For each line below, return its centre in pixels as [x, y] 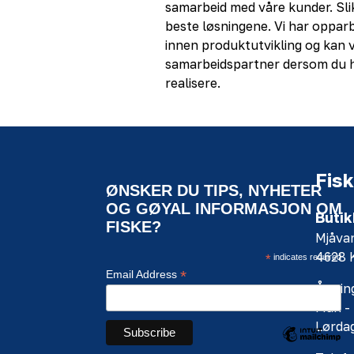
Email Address [143, 275]
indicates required [306, 257]
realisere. [193, 83]
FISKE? [134, 227]
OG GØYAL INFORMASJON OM [224, 209]
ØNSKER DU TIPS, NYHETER [214, 191]
